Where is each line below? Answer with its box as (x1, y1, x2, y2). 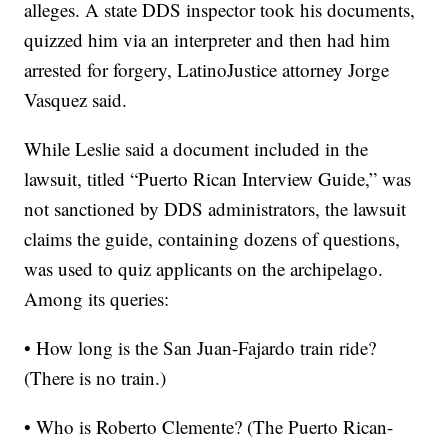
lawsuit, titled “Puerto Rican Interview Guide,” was (24, 166, 412, 191)
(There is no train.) (24, 365, 167, 390)
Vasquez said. (24, 87, 128, 112)
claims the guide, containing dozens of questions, (24, 226, 401, 251)
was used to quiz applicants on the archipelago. (24, 256, 384, 281)
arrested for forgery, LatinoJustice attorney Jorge (24, 57, 390, 82)
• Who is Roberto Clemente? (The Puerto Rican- (24, 414, 394, 439)
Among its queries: (24, 286, 170, 311)
